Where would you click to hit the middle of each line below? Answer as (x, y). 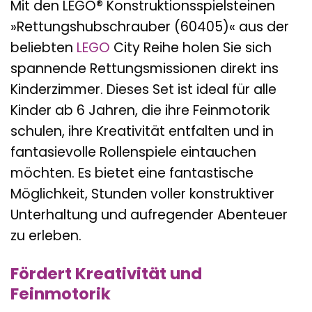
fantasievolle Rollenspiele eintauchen (133, 153)
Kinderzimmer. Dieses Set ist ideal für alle (143, 90)
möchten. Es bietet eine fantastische (132, 173)
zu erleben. (46, 236)
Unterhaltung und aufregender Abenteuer (149, 215)
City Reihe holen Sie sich (191, 48)
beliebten (44, 48)
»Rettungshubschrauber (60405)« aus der (150, 27)
